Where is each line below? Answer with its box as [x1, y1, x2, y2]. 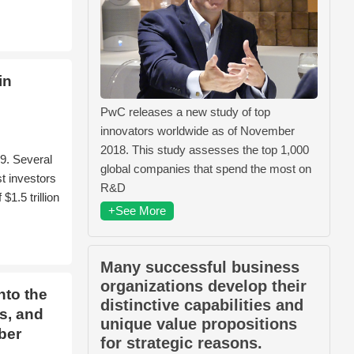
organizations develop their [100, 277, 307, 295]
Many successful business [100, 258, 299, 276]
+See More [108, 203, 166, 217]
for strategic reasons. [100, 333, 262, 352]
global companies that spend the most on [100, 161, 311, 175]
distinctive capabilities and [100, 296, 303, 314]
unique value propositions [100, 314, 297, 333]
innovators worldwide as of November [100, 123, 295, 137]
